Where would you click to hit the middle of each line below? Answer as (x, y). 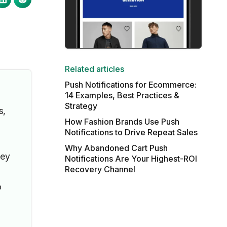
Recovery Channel (100, 169)
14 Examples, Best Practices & (122, 95)
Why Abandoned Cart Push (116, 148)
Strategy (81, 106)
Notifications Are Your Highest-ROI (131, 159)
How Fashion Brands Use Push (122, 122)
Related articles (94, 69)
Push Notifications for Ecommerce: (130, 85)
